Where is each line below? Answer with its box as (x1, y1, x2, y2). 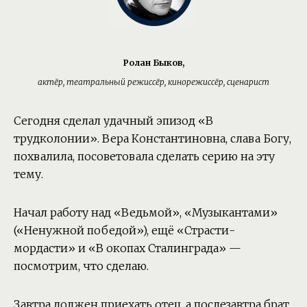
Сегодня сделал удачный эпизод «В (14, 113, 213, 127)
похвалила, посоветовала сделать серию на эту (14, 149, 275, 163)
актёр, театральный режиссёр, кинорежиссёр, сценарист (38, 76, 269, 87)
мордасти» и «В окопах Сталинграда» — (14, 241, 241, 255)
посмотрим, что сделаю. (14, 258, 149, 273)
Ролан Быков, (123, 57, 184, 68)
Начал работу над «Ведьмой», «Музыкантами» (14, 205, 278, 219)
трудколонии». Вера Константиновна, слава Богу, (14, 131, 291, 145)
